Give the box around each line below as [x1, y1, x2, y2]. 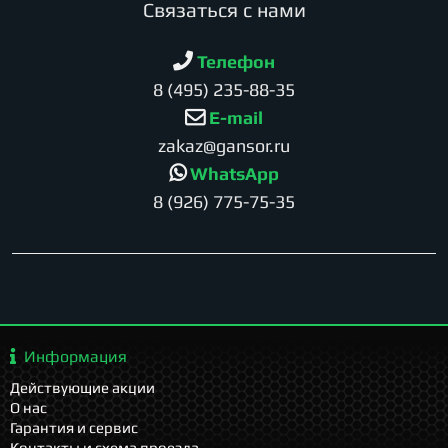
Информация [24, 347, 127, 366]
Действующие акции [10, 379, 155, 396]
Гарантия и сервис [10, 419, 138, 436]
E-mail [205, 106, 263, 128]
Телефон [193, 50, 275, 72]
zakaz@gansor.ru [158, 134, 290, 156]
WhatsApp [186, 162, 279, 184]
